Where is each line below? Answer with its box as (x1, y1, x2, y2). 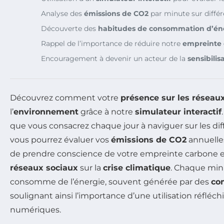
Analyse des (41, 9, 84, 18)
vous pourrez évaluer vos (10, 135, 111, 145)
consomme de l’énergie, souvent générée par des (10, 177, 211, 187)
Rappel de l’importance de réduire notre (41, 39, 182, 48)
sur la (78, 163, 103, 173)
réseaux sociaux (10, 163, 78, 173)
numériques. (10, 205, 61, 215)
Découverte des (41, 24, 98, 33)
